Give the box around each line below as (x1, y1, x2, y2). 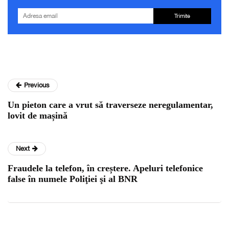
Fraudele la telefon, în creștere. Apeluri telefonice (8, 163, 203, 174)
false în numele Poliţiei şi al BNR (8, 174, 138, 185)
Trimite (174, 13, 190, 19)
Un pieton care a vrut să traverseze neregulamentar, (8, 100, 213, 110)
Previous (24, 81, 50, 89)
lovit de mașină (8, 110, 67, 121)
